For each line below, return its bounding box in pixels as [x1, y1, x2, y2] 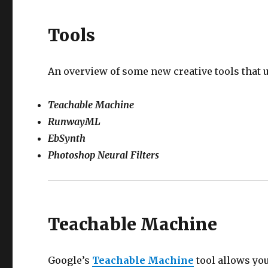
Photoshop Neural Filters [48, 149, 160, 161]
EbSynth [48, 132, 86, 144]
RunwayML [48, 115, 101, 127]
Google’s [48, 254, 93, 266]
